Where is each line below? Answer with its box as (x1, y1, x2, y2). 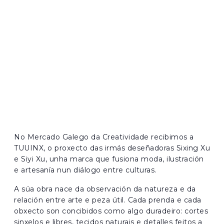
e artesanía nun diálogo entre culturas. (14, 165, 156, 174)
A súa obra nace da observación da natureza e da (14, 184, 196, 193)
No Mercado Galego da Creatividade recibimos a (14, 132, 194, 141)
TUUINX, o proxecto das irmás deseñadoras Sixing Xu (14, 143, 210, 152)
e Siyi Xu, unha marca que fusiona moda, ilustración (14, 154, 204, 163)
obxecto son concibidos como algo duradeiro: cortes (14, 206, 208, 215)
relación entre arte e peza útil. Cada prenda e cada (14, 195, 201, 204)
